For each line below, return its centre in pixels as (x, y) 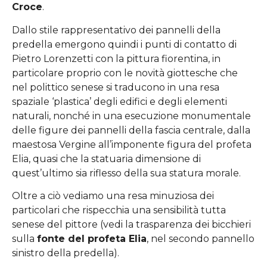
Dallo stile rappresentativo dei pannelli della (116, 30)
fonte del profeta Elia (92, 238)
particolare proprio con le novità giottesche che (125, 73)
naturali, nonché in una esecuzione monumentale (131, 116)
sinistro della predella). (66, 253)
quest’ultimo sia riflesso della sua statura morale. (128, 173)
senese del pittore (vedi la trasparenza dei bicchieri (131, 224)
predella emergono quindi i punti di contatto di (124, 44)
